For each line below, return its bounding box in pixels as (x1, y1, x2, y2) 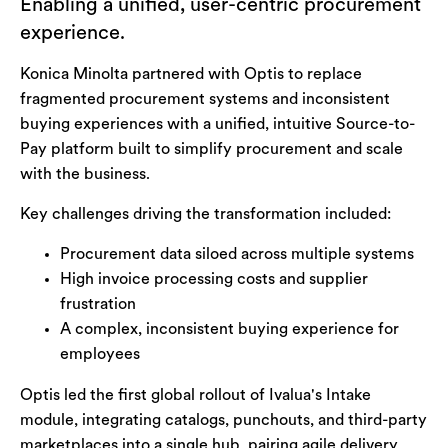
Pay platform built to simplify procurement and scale (20, 142, 403, 158)
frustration (60, 297, 136, 313)
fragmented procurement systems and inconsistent (20, 92, 390, 108)
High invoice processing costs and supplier (60, 272, 368, 288)
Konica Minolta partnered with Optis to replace (20, 67, 362, 83)
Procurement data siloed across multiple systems (60, 247, 414, 263)
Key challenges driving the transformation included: (20, 207, 391, 223)
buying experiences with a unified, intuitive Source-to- (20, 117, 415, 133)
